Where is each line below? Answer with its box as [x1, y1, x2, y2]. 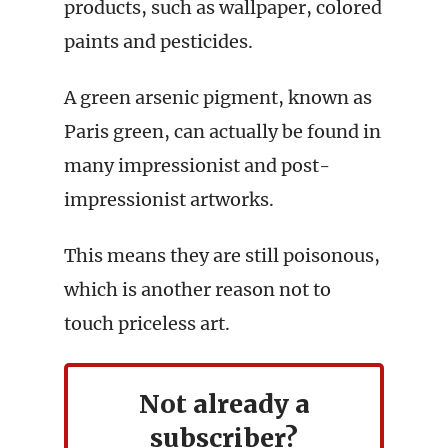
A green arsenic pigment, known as [64, 86, 372, 109]
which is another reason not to [64, 278, 331, 301]
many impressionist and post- [64, 154, 330, 177]
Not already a [138, 388, 310, 420]
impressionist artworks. [64, 188, 274, 211]
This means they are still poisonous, [64, 244, 380, 267]
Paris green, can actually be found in [64, 120, 381, 143]
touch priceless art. [64, 312, 230, 335]
